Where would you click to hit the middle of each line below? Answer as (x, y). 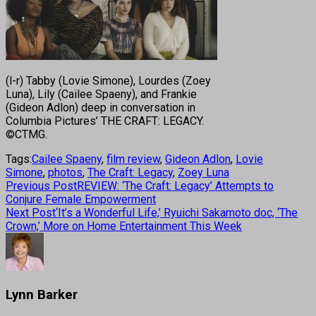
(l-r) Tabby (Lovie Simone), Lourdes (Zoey (108, 80)
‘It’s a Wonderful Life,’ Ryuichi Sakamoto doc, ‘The (177, 212)
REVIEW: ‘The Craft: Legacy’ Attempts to (175, 186)
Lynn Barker (42, 294)
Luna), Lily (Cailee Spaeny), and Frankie (101, 94)
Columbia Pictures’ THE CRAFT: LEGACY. (105, 121)
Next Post (31, 212)
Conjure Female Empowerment (81, 199)
